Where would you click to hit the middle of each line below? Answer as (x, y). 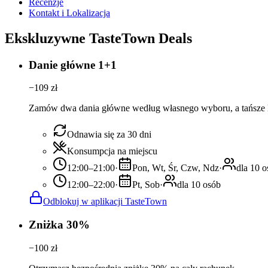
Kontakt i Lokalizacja (69, 13)
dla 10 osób (199, 185)
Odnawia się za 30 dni (109, 135)
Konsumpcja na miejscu (112, 151)
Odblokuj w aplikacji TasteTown (105, 202)
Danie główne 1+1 (73, 65)
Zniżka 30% (59, 225)
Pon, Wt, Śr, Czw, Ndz (176, 168)
